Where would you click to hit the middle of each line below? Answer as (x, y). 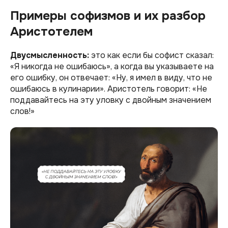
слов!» (22, 111)
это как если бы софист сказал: (151, 55)
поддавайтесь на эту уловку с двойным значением (111, 100)
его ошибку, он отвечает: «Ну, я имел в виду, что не (111, 77)
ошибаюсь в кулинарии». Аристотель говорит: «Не (109, 89)
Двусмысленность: (50, 55)
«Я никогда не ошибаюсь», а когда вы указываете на (112, 66)
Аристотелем (51, 31)
